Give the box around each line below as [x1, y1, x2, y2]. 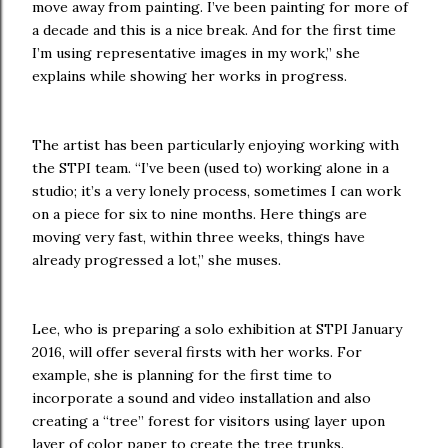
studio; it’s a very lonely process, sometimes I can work [32, 182, 401, 201]
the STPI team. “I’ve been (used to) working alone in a [32, 159, 389, 178]
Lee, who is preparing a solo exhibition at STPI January [32, 320, 402, 339]
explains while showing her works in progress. [32, 67, 347, 86]
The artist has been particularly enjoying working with [32, 136, 399, 155]
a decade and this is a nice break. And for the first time [32, 21, 396, 40]
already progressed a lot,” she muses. [32, 251, 281, 270]
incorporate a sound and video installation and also [32, 389, 371, 408]
